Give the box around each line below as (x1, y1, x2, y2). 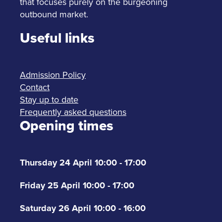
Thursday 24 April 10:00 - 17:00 (20, 156, 146, 169)
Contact (20, 80, 50, 93)
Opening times (20, 115, 113, 136)
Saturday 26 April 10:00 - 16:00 (20, 201, 146, 215)
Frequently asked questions (20, 105, 126, 118)
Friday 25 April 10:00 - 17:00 (20, 178, 134, 192)
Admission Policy (20, 68, 86, 81)
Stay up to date (20, 93, 78, 106)
